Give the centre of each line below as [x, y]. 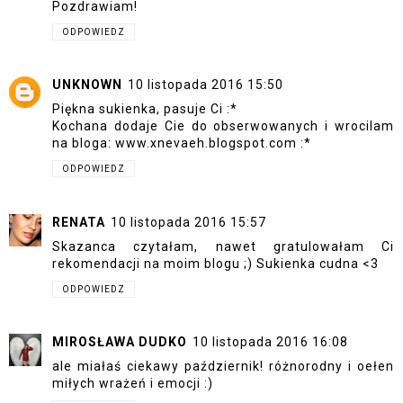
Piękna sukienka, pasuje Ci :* [145, 109]
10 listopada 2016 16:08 [270, 342]
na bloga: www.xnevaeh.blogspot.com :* [182, 143]
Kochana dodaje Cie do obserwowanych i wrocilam [223, 126]
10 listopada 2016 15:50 [206, 85]
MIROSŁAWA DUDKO [120, 342]
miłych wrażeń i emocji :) [133, 384]
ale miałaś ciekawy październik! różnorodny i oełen [223, 367]
